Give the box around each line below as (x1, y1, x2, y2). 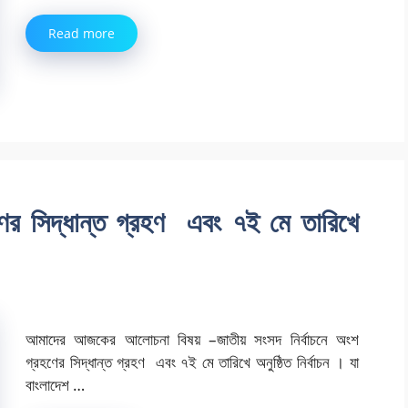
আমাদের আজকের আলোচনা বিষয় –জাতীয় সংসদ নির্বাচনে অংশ (25, 329, 359, 351)
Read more (48, 24, 115, 42)
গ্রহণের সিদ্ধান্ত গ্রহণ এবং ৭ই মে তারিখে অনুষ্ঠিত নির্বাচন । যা (25, 352, 359, 373)
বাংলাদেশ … (25, 374, 85, 396)
